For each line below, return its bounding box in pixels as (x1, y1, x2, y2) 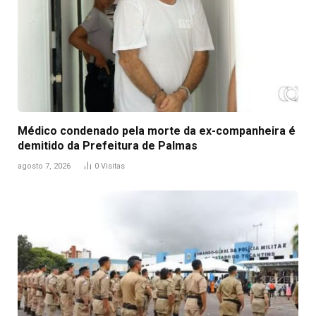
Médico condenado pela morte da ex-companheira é (18, 123, 296, 138)
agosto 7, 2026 (18, 161, 71, 171)
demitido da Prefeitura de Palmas (18, 138, 197, 152)
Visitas (101, 161, 125, 171)
